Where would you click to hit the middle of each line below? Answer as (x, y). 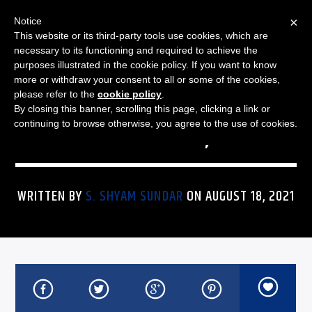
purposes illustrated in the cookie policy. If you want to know (145, 65)
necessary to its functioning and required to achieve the (136, 50)
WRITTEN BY (52, 196)
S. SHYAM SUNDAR (134, 196)
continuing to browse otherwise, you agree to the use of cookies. (156, 123)
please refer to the (56, 94)
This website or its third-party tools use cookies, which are (141, 36)
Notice (28, 21)
